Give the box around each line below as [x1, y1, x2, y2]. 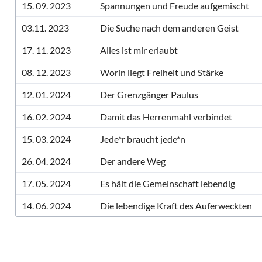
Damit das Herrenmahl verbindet [100, 111, 232, 122]
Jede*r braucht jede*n [100, 133, 185, 144]
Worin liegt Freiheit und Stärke [100, 67, 223, 78]
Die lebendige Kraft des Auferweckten [100, 200, 252, 211]
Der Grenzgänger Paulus [100, 89, 198, 100]
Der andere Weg [100, 156, 166, 167]
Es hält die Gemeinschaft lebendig [100, 178, 235, 189]
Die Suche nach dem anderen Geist [100, 22, 239, 33]
